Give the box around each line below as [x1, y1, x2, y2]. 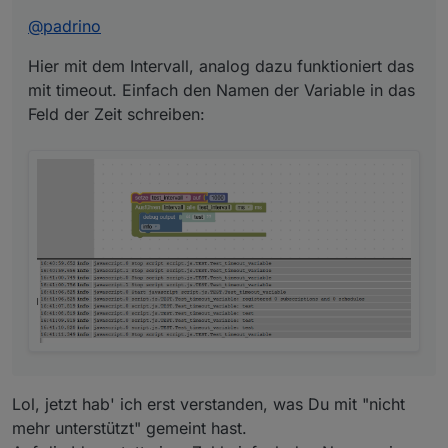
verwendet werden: [83, 339, 206, 356]
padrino [43, 16, 101, 37]
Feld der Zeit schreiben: [28, 104, 205, 125]
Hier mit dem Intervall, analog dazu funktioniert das [28, 56, 414, 77]
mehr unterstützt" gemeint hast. [12, 418, 247, 439]
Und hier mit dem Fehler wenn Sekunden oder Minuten [83, 320, 427, 337]
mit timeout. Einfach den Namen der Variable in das [28, 80, 415, 101]
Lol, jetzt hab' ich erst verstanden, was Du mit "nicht [12, 394, 405, 415]
